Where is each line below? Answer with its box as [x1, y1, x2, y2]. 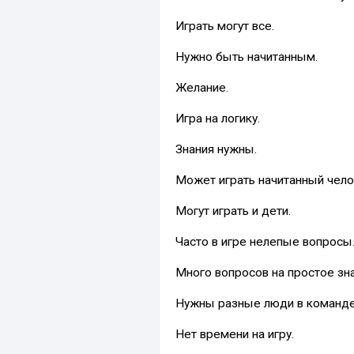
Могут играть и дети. [175, 203, 291, 218]
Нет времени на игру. [175, 326, 294, 341]
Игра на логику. [175, 111, 260, 126]
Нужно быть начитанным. [175, 49, 318, 64]
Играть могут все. [175, 18, 274, 33]
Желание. [175, 80, 228, 95]
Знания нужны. [175, 141, 257, 156]
